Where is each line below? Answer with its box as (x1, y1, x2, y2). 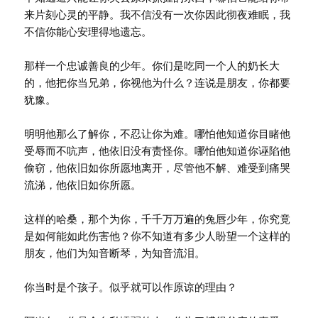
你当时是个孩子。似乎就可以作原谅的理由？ (24, 280, 238, 295)
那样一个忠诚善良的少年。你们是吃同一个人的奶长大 (24, 58, 280, 73)
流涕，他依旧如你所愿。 (24, 177, 142, 192)
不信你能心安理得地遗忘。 (24, 24, 153, 39)
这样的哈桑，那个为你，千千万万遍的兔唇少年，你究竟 (24, 212, 291, 226)
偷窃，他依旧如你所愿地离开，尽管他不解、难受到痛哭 (24, 160, 291, 175)
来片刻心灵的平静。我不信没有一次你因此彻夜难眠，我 (24, 7, 291, 22)
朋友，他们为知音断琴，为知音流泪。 (24, 246, 206, 261)
